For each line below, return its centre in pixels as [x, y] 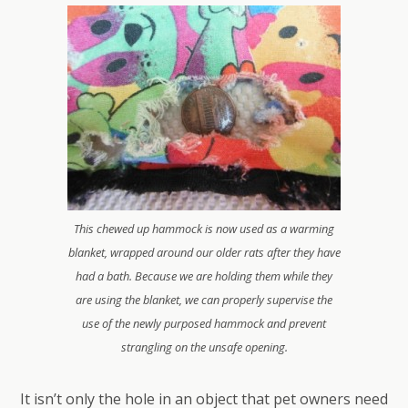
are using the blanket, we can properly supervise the [204, 300]
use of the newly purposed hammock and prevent [204, 323]
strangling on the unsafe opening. [204, 347]
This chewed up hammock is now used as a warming [204, 229]
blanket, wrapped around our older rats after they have [204, 252]
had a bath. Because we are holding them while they [204, 276]
